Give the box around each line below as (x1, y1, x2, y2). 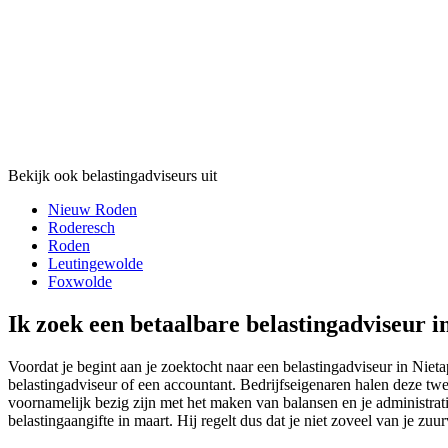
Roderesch (48, 219, 115, 237)
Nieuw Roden (48, 201, 137, 219)
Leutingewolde (48, 255, 143, 273)
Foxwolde (48, 273, 112, 291)
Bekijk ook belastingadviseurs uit (8, 167, 217, 185)
